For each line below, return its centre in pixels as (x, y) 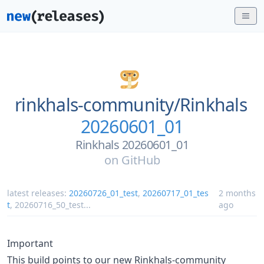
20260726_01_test (103, 193)
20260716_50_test (49, 205)
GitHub (141, 160)
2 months (237, 193)
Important (30, 243)
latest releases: (38, 193)
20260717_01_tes (176, 193)
